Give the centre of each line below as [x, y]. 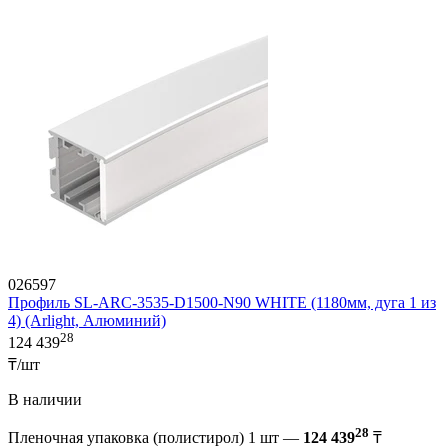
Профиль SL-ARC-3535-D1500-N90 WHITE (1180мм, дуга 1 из [222, 303]
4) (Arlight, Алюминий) [87, 321]
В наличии [45, 399]
